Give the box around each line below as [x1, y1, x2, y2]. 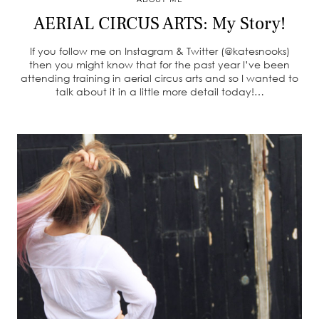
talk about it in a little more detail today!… [55, 85, 264, 98]
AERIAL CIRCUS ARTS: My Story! [33, 12, 286, 35]
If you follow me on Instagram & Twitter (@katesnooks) [29, 45, 290, 57]
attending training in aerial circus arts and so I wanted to [21, 72, 298, 84]
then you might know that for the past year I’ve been [29, 58, 290, 70]
